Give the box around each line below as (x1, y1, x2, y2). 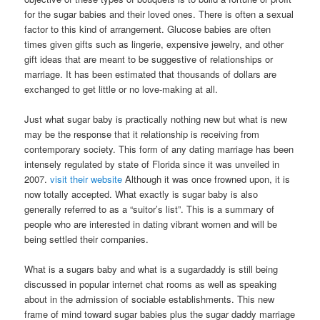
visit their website (50, 171, 123, 186)
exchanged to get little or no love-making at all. (24, 81, 219, 96)
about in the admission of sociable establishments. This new (24, 291, 275, 306)
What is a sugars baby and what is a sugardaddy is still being (24, 261, 279, 276)
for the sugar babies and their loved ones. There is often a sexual (24, 6, 294, 21)
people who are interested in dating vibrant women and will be (24, 216, 278, 231)
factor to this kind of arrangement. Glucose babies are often (24, 21, 271, 36)
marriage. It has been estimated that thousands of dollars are (24, 66, 277, 81)
